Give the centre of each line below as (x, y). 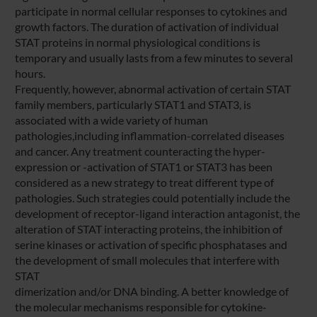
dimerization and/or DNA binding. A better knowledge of (151, 291)
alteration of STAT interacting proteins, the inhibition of (148, 229)
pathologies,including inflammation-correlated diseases (149, 135)
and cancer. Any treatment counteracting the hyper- (140, 151)
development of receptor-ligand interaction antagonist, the (157, 213)
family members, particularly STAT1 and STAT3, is (133, 104)
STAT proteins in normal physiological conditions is (137, 42)
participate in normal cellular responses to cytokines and (151, 11)
